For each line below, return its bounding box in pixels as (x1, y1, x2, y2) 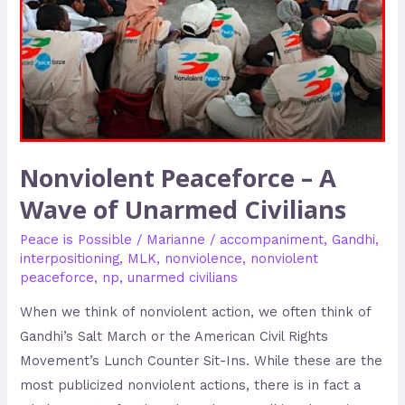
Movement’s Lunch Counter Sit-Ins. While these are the (20, 353, 383, 370)
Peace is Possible (20, 231, 133, 248)
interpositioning (20, 250, 120, 267)
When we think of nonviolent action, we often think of (20, 304, 372, 321)
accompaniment (220, 231, 325, 248)
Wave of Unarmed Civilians (20, 193, 347, 227)
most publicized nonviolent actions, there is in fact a (20, 377, 362, 394)
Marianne (146, 231, 211, 248)
